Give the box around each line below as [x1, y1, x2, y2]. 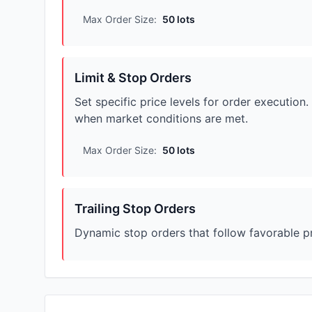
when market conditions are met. [75, 111, 248, 126]
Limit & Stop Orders [75, 70, 192, 86]
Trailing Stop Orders [75, 201, 196, 217]
